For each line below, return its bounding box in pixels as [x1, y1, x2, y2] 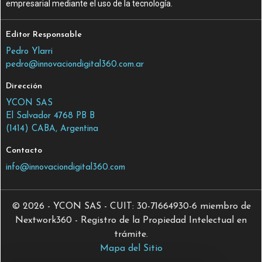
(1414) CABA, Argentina [6, 124, 99, 133]
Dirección [6, 81, 43, 91]
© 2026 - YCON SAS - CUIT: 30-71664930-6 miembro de [11, 201, 251, 211]
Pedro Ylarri [6, 47, 53, 56]
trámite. [114, 229, 148, 239]
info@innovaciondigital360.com [6, 163, 126, 172]
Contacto [6, 146, 43, 155]
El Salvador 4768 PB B [6, 111, 95, 120]
